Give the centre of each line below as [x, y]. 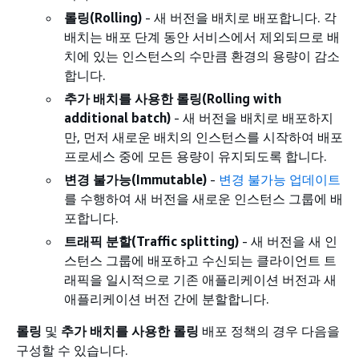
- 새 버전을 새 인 [288, 241]
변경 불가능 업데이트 [280, 179]
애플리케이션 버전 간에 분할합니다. [167, 298]
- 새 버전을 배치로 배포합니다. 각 [239, 17]
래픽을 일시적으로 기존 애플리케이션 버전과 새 [200, 279]
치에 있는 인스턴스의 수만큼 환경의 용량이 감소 [202, 56]
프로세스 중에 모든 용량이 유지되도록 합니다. [196, 156]
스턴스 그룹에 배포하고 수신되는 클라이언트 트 [200, 260]
